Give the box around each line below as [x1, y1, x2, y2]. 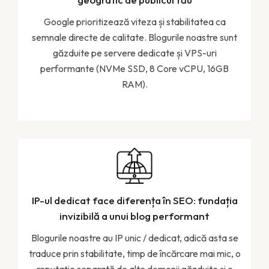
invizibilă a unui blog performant [59, 209, 210, 222]
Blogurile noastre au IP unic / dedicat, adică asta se [31, 231, 238, 244]
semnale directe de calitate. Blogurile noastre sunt [32, 31, 237, 43]
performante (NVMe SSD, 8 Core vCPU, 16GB [40, 62, 229, 74]
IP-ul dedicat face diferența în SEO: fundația [31, 193, 238, 207]
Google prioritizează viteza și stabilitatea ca [43, 15, 226, 28]
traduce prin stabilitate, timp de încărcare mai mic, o [28, 247, 241, 259]
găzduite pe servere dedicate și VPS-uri [52, 46, 217, 59]
